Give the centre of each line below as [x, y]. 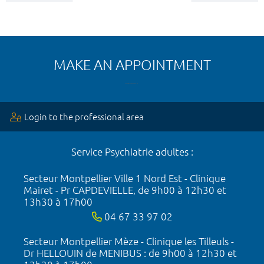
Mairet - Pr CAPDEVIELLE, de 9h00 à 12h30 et [125, 190]
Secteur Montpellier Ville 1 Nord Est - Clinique [125, 178]
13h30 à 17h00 [58, 202]
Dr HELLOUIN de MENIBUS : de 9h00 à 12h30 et [130, 253]
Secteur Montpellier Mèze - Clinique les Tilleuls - [129, 241]
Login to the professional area [84, 117]
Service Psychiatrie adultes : [132, 151]
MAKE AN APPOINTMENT [132, 65]
